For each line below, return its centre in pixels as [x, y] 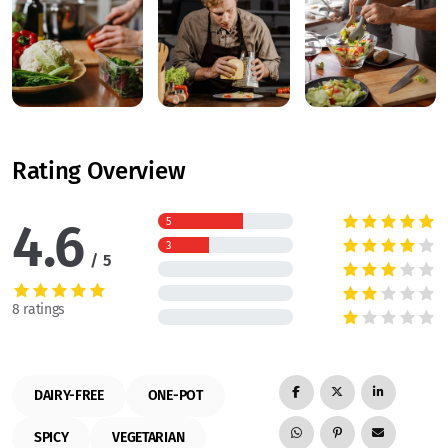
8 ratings [39, 309]
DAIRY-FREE [69, 395]
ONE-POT [175, 395]
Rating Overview [99, 170]
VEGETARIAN [148, 437]
